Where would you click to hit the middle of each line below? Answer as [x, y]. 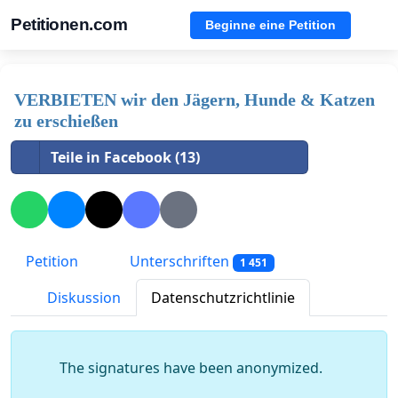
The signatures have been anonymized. [191, 368]
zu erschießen [66, 121]
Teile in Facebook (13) [125, 157]
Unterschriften [179, 262]
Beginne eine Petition [271, 24]
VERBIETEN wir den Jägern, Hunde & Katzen [195, 99]
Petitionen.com [69, 24]
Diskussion [82, 298]
